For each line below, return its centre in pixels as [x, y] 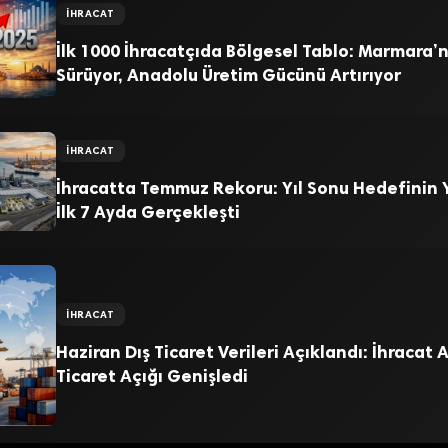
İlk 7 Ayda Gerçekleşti [147, 211]
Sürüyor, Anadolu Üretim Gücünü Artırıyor [228, 74]
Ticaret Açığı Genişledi [151, 375]
